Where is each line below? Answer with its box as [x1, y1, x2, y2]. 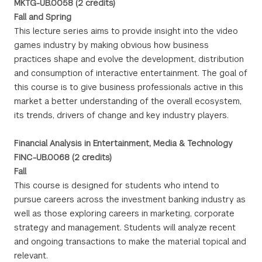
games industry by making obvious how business [14, 40, 209, 50]
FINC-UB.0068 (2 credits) [14, 152, 112, 163]
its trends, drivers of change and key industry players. [14, 110, 229, 120]
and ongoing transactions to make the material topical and [14, 236, 246, 247]
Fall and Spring [14, 12, 71, 22]
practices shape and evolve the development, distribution [14, 54, 244, 64]
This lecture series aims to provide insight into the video [14, 26, 238, 36]
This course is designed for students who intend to [14, 180, 219, 191]
